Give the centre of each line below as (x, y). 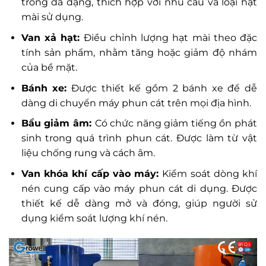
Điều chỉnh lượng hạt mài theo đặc (169, 38)
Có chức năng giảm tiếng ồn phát (176, 123)
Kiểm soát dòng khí (210, 173)
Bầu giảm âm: (58, 123)
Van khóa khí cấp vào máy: (92, 173)
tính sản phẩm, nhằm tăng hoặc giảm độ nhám (139, 53)
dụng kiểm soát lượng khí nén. (94, 218)
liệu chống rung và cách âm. (88, 153)
